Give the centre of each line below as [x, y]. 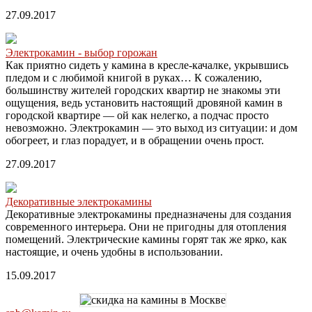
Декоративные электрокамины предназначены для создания [148, 214]
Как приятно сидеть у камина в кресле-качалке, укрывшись [147, 65]
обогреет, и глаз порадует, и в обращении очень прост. [135, 140]
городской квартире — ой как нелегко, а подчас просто [137, 115]
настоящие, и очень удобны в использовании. [114, 251]
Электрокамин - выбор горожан [81, 52]
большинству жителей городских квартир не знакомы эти [143, 90]
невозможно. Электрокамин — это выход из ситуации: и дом [151, 127]
